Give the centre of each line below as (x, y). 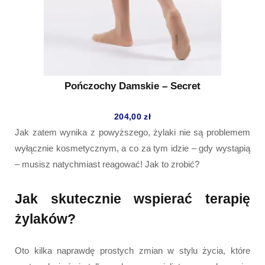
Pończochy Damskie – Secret (132, 86)
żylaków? (45, 219)
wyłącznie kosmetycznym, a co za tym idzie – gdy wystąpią (132, 148)
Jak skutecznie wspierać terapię (132, 198)
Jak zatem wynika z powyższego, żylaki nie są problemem (132, 132)
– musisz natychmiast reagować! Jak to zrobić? (107, 164)
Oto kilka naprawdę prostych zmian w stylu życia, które (132, 250)
